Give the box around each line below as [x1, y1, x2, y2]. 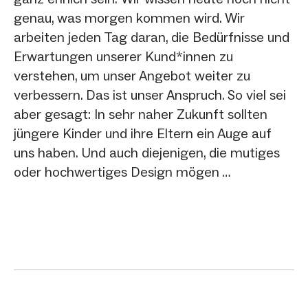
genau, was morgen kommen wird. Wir [14, 9, 245, 26]
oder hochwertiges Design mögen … [14, 163, 231, 180]
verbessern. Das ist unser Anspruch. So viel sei [14, 86, 286, 103]
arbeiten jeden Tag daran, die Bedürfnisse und [14, 28, 289, 45]
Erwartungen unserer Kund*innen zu [14, 47, 233, 65]
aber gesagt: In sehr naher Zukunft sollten [14, 105, 267, 122]
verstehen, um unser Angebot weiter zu [14, 67, 250, 84]
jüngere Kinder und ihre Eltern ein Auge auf [14, 124, 272, 142]
